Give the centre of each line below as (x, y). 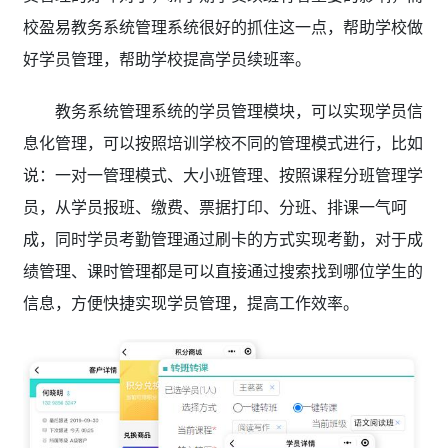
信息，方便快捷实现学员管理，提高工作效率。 (194, 303)
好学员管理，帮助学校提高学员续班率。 (166, 59)
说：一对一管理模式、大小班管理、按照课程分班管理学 (222, 175)
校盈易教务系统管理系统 (110, 27)
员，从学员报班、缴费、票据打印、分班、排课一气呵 (214, 207)
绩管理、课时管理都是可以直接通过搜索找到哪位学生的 (222, 271)
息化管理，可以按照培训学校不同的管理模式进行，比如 (222, 143)
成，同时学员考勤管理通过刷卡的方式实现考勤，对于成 (222, 239)
